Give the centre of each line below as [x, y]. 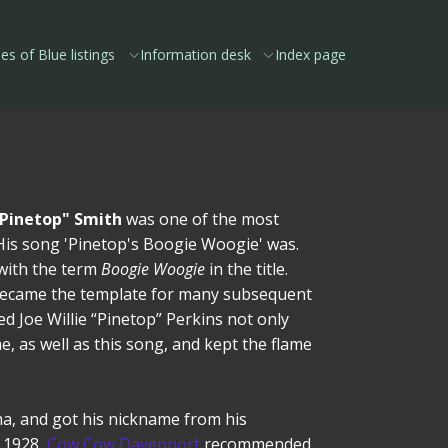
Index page [310, 54]
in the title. [246, 269]
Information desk [195, 54]
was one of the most [200, 219]
